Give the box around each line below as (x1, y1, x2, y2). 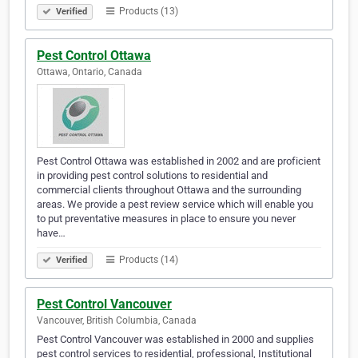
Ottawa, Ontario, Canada (37, 66, 142, 78)
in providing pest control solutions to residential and (37, 169, 268, 182)
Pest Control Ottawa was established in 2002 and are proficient (37, 155, 320, 168)
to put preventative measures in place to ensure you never (37, 213, 296, 225)
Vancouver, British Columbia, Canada (37, 315, 197, 327)
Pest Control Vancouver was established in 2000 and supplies (37, 333, 314, 346)
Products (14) (117, 254, 178, 266)
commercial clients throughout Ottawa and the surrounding (37, 184, 301, 197)
